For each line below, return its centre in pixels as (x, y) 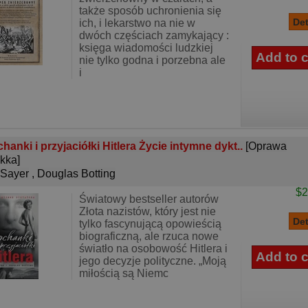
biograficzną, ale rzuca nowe (149, 236)
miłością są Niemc (124, 273)
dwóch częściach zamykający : (154, 35)
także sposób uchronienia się (150, 11)
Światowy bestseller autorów (149, 199)
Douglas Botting (76, 174)
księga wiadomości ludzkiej (146, 48)
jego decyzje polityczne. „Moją (153, 261)
